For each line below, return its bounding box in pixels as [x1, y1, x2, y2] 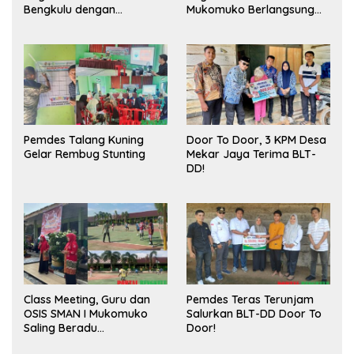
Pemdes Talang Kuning [24, 133, 144, 148]
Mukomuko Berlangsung [186, 2, 314, 17]
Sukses [186, 16, 223, 31]
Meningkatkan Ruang [24, 16, 135, 31]
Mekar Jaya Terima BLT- [186, 147, 316, 162]
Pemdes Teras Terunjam [186, 292, 314, 307]
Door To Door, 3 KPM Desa [186, 133, 326, 148]
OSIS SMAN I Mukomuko [24, 306, 148, 321]
